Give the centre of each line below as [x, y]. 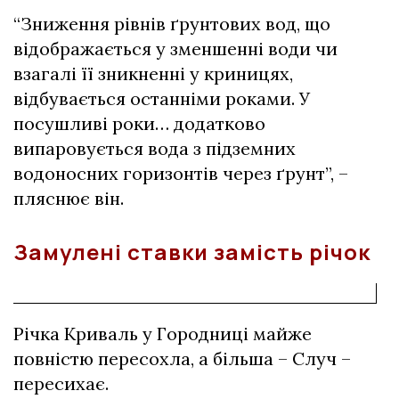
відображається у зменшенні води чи [175, 49]
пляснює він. [69, 198]
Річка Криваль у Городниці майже [163, 334]
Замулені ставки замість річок [192, 252]
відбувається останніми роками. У [162, 98]
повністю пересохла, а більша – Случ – [182, 358]
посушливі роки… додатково [139, 123]
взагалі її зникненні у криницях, [153, 73]
